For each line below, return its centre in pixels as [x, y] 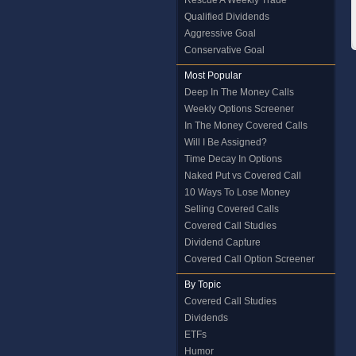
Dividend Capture [222, 242]
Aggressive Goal [220, 33]
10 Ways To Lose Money [237, 192]
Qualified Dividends [227, 17]
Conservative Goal [224, 50]
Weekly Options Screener [239, 109]
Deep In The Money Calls [239, 92]
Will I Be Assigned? [226, 142]
